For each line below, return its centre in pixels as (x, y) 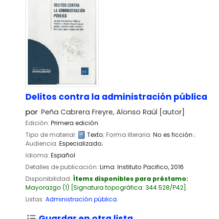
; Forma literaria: (128, 134)
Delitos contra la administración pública (116, 97)
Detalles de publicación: (63, 167)
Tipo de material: (52, 134)
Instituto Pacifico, (143, 167)
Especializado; (81, 143)
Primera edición (75, 123)
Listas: (35, 199)
